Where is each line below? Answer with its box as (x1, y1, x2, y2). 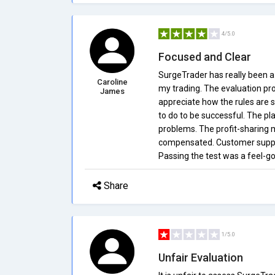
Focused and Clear (158, 50, 251, 63)
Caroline (96, 77, 128, 87)
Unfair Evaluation (158, 251, 243, 264)
